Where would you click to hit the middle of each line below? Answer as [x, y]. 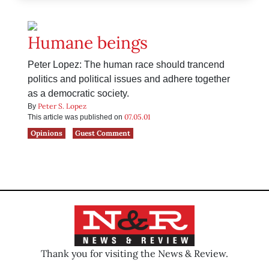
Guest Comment [103, 133]
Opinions [46, 133]
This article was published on [76, 117]
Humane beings [88, 43]
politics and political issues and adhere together [129, 79]
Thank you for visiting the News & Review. [134, 253]
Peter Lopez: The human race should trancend [126, 65]
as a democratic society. [78, 94]
